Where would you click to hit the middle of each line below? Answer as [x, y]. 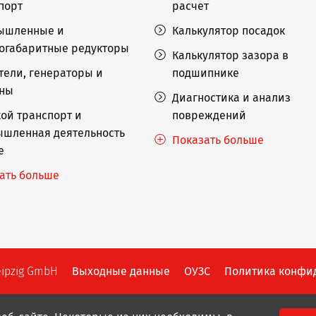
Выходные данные [121, 271]
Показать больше [218, 140]
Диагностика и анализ [231, 98]
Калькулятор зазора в [230, 55]
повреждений [209, 115]
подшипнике [205, 73]
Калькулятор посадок [228, 31]
